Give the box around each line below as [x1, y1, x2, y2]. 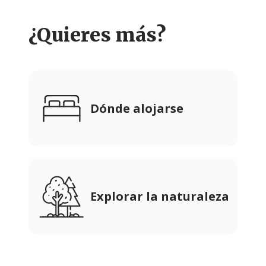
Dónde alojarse [90, 100, 183, 117]
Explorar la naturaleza [90, 188, 229, 205]
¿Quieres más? [28, 23, 166, 47]
